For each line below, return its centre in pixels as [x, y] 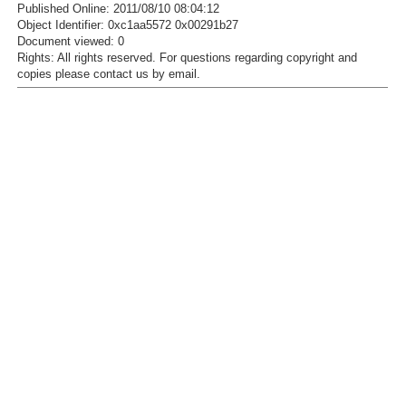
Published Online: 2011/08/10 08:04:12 [118, 9]
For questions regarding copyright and [258, 58]
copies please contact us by [93, 74]
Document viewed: [68, 41]
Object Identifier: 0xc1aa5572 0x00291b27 [128, 25]
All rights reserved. [106, 58]
